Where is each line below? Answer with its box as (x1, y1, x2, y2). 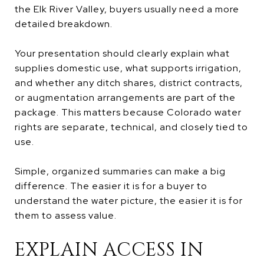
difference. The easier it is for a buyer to (15, 179, 207, 192)
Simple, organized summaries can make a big (15, 164, 226, 177)
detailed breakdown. (15, 17, 113, 30)
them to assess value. (15, 209, 117, 222)
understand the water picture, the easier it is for (15, 194, 243, 207)
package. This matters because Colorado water (15, 105, 242, 118)
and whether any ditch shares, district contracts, (15, 76, 243, 89)
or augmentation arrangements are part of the (15, 91, 236, 104)
